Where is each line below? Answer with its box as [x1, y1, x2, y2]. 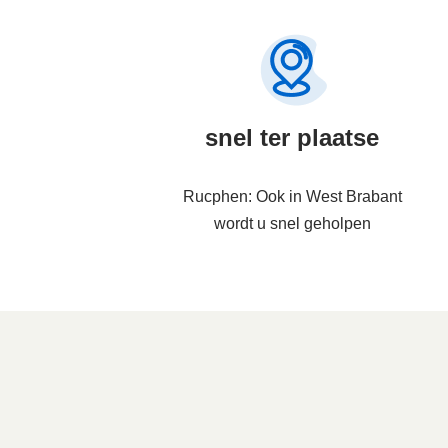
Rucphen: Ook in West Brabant [182, 188, 402, 206]
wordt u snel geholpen [213, 215, 371, 233]
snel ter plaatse [205, 124, 379, 152]
